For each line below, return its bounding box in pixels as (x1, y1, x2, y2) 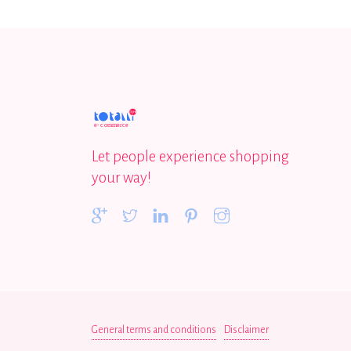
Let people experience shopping (92, 147, 289, 165)
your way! (92, 168, 151, 186)
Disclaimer (224, 324, 269, 335)
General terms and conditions (92, 324, 216, 335)
